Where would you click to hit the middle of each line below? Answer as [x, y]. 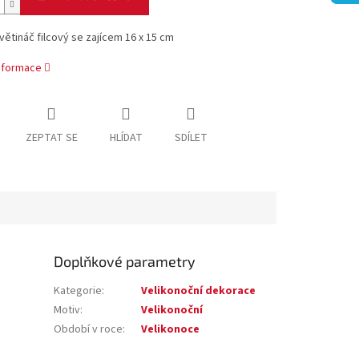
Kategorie [78, 291]
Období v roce [89, 330]
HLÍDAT [126, 138]
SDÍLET [191, 138]
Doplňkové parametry [125, 262]
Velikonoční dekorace [199, 291]
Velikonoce [171, 330]
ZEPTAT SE [51, 138]
